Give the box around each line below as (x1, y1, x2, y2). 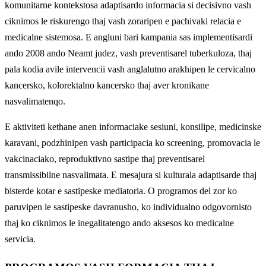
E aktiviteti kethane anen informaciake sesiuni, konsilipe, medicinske (5, 121, 261, 132)
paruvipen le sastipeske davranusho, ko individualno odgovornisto (5, 201, 252, 212)
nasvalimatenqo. (5, 96, 65, 106)
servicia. (5, 233, 36, 244)
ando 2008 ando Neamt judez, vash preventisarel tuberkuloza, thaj (5, 47, 252, 58)
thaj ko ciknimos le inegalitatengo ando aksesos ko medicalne (5, 217, 234, 228)
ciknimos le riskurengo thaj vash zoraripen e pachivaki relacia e (5, 15, 241, 26)
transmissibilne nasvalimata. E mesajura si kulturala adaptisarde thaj (5, 169, 256, 180)
